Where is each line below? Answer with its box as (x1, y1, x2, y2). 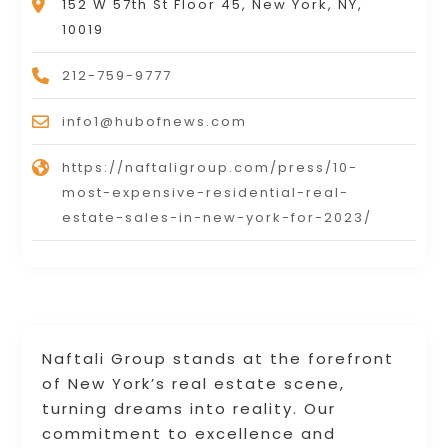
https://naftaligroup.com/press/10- (62, 157, 359, 177)
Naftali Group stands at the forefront (42, 347, 395, 369)
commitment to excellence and (42, 422, 337, 444)
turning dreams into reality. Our (42, 397, 337, 419)
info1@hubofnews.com (62, 111, 248, 131)
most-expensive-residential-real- (62, 182, 350, 202)
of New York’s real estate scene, (42, 372, 346, 394)
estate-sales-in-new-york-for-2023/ (62, 207, 373, 227)
